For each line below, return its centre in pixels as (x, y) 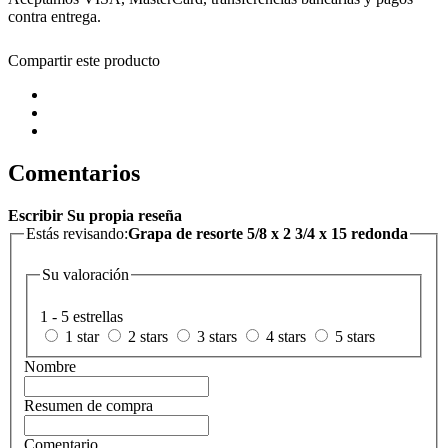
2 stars (148, 337)
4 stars (286, 337)
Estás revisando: (77, 233)
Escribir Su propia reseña (95, 215)
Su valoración (85, 275)
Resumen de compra (88, 406)
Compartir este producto (84, 61)
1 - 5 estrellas (81, 317)
